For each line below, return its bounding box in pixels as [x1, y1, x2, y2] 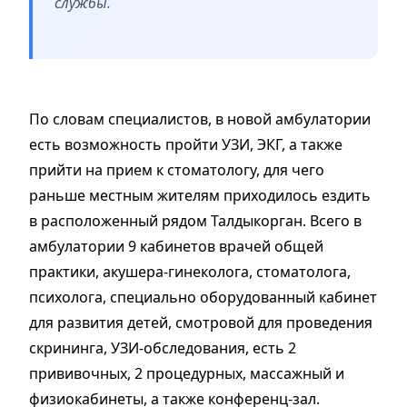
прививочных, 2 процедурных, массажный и [29, 363, 344, 384]
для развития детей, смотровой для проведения [29, 313, 372, 333]
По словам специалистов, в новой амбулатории [29, 109, 371, 130]
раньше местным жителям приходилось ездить [29, 185, 371, 206]
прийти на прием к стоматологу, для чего [29, 160, 324, 181]
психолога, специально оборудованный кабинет [29, 287, 377, 308]
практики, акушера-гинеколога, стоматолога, [29, 262, 351, 283]
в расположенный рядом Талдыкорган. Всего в [29, 211, 362, 232]
